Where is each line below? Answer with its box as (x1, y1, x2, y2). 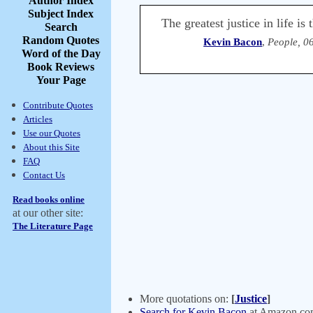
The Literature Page (13, 221, 93, 231)
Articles (23, 114, 52, 124)
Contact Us (23, 170, 65, 180)
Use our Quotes (23, 128, 80, 138)
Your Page (36, 74, 86, 86)
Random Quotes (22, 34, 99, 46)
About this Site (23, 142, 80, 152)
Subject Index (28, 8, 94, 20)
